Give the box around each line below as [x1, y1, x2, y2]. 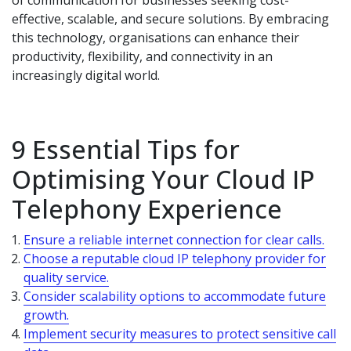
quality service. [24, 269, 109, 286]
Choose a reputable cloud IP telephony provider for [24, 250, 326, 267]
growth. [24, 306, 69, 324]
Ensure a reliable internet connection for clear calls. [24, 231, 324, 248]
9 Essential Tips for [12, 132, 240, 166]
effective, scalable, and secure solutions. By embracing [12, 10, 329, 27]
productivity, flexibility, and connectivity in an [12, 48, 273, 65]
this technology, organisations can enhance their [12, 29, 299, 46]
